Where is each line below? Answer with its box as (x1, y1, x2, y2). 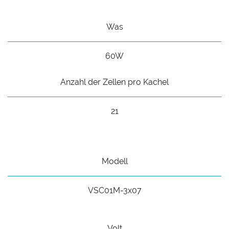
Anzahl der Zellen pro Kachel (60, 77, 169, 87)
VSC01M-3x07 (87, 186, 142, 196)
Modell (101, 156, 128, 167)
